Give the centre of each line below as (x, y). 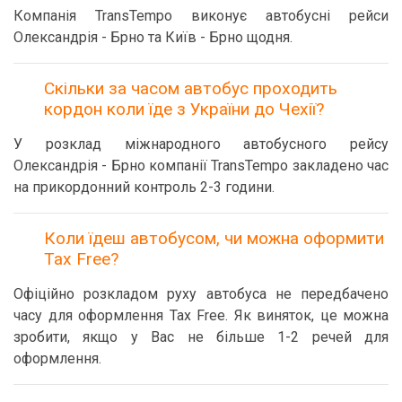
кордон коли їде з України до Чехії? (184, 109)
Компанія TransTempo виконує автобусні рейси (201, 16)
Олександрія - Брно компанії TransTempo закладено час (201, 166)
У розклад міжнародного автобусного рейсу (201, 144)
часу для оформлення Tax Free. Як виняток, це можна (201, 315)
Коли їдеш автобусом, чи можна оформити (214, 238)
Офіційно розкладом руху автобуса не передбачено (201, 294)
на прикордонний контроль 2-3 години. (144, 187)
